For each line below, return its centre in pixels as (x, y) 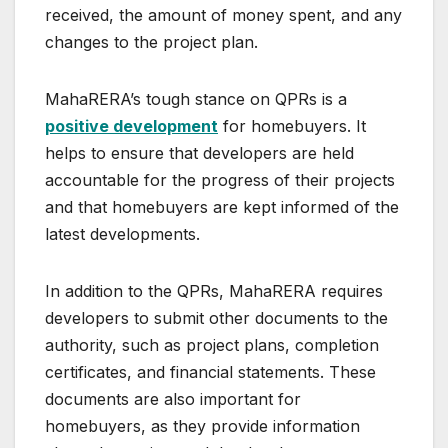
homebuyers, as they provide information (202, 426)
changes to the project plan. (151, 42)
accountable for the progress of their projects (220, 180)
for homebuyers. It (292, 126)
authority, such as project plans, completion (212, 345)
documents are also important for (173, 399)
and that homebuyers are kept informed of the (222, 207)
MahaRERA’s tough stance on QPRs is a (196, 99)
